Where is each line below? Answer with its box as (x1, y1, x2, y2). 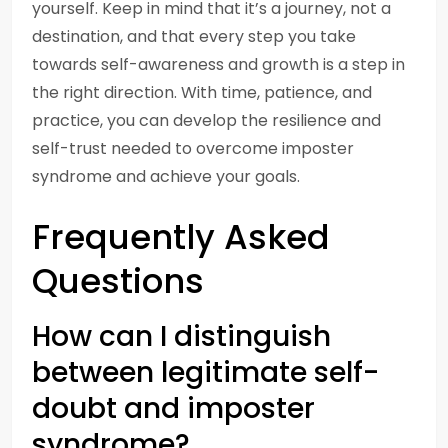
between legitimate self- (32, 353, 379, 392)
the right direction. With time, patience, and (32, 81, 372, 104)
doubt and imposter (32, 389, 315, 428)
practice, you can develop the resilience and (32, 109, 381, 132)
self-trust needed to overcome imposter (32, 137, 354, 160)
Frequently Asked (32, 213, 330, 261)
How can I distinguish (32, 317, 331, 356)
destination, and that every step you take (32, 25, 356, 48)
